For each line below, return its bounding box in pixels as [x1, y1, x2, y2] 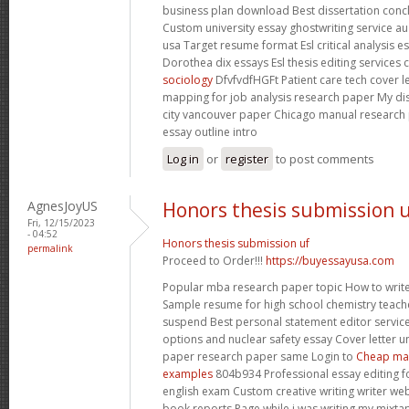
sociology [163, 71, 213, 88]
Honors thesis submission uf [163, 235, 309, 251]
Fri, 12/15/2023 [27, 215, 95, 229]
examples [163, 365, 213, 382]
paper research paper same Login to [163, 348, 356, 364]
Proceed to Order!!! [163, 252, 266, 268]
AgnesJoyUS [27, 196, 98, 215]
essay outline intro [163, 123, 257, 140]
